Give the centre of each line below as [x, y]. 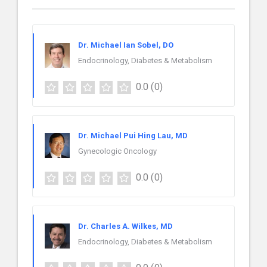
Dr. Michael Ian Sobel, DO [126, 45]
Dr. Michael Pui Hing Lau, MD [133, 135]
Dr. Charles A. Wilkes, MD [125, 226]
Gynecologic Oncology [117, 151]
